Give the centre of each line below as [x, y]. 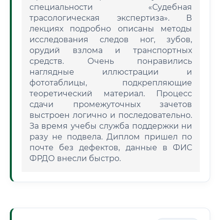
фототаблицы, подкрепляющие [111, 83]
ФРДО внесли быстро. [75, 158]
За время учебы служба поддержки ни [111, 126]
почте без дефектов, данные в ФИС [111, 148]
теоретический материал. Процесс [111, 94]
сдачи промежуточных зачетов [111, 104]
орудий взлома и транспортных [111, 50]
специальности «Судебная [111, 7]
